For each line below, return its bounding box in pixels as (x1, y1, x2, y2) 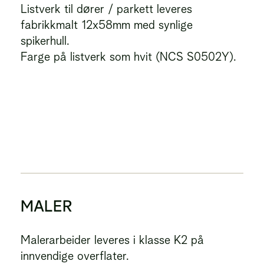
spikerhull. (21, 34, 70, 48)
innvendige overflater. (21, 249, 129, 263)
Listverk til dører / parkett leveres (21, 2, 192, 16)
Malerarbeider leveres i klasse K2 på (21, 233, 204, 247)
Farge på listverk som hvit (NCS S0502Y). (21, 49, 236, 64)
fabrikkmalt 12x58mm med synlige (21, 18, 193, 32)
